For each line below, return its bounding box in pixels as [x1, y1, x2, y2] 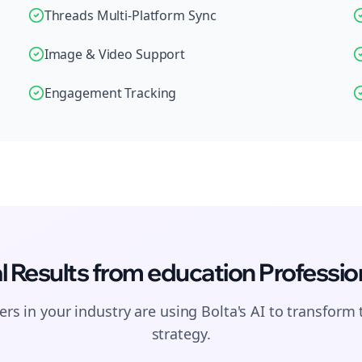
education [147, 257, 255, 288]
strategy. [151, 324, 211, 343]
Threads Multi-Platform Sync [44, 6, 217, 24]
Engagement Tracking [44, 84, 177, 102]
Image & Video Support [44, 45, 186, 63]
